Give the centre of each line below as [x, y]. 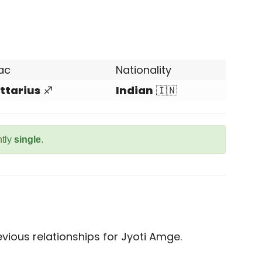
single [27, 139]
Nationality [144, 70]
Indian [135, 90]
